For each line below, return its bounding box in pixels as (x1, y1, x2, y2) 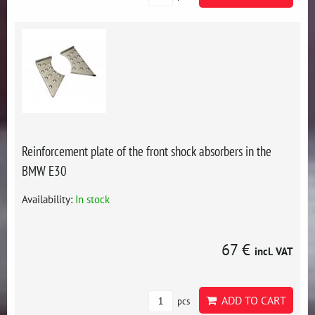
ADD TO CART (217, 293, 286, 307)
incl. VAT (255, 244, 293, 258)
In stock (75, 192, 110, 206)
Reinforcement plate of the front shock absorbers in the (22, 142, 271, 160)
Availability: (22, 192, 75, 206)
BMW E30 (22, 162, 67, 179)
